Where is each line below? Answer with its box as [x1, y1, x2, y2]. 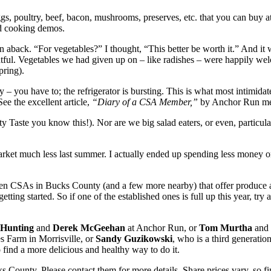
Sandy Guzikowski [96, 233, 172, 244]
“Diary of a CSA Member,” [92, 96, 198, 107]
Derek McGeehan [53, 222, 125, 233]
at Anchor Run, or [125, 222, 199, 233]
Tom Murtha [199, 222, 252, 233]
